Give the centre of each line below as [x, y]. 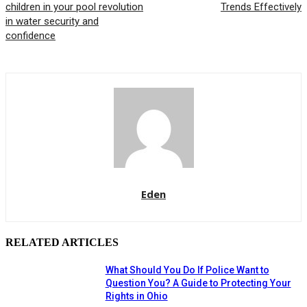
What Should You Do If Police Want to [187, 270]
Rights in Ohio [136, 296]
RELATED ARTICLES [62, 243]
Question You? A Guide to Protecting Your [198, 283]
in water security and [52, 22]
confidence [30, 36]
